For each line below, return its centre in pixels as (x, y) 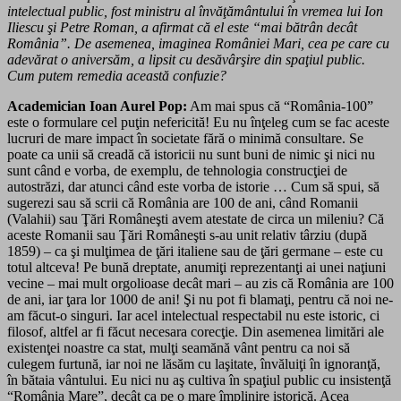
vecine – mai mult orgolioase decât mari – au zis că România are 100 (200, 283)
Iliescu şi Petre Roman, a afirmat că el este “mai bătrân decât (182, 27)
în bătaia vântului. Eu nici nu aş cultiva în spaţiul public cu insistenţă (199, 380)
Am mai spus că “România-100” (280, 106)
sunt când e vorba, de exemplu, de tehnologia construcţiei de (177, 170)
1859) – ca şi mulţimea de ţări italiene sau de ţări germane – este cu (195, 251)
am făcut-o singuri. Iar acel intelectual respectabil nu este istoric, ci (193, 315)
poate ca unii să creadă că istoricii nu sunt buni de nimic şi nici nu (191, 154)
